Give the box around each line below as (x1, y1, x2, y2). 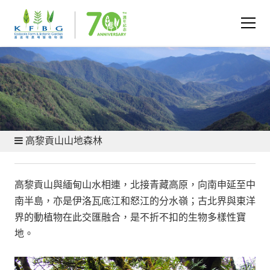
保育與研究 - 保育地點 (5, 17, 101, 31)
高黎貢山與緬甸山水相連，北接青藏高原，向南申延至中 (14, 178, 256, 192)
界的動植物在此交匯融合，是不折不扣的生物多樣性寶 (14, 210, 246, 224)
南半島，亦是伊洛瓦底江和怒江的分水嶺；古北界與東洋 (14, 194, 256, 208)
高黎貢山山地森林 (23, 134, 102, 148)
